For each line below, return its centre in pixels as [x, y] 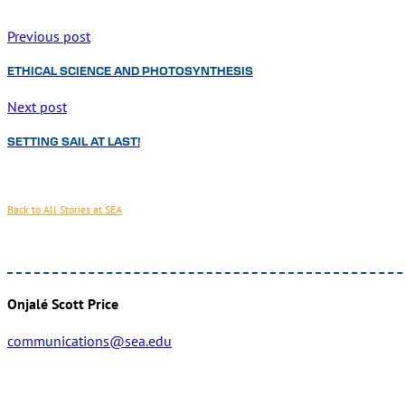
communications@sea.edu [89, 340]
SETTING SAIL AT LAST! [74, 142]
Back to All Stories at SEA [65, 209]
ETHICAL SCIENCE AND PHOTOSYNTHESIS [130, 72]
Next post [37, 107]
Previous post [49, 37]
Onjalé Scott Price [63, 304]
